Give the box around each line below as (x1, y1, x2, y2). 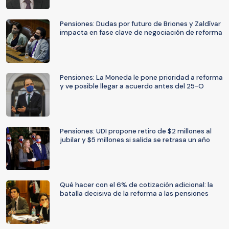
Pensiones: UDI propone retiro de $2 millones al (60, 127, 212, 135)
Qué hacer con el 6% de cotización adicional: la (60, 180, 213, 189)
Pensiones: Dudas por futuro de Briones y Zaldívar (60, 19, 221, 28)
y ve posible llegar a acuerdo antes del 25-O (60, 82, 204, 90)
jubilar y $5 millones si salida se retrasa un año (60, 135, 210, 144)
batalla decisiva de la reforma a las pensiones (60, 189, 209, 198)
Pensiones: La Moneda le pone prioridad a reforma (60, 73, 223, 82)
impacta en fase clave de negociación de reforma (60, 28, 222, 37)
